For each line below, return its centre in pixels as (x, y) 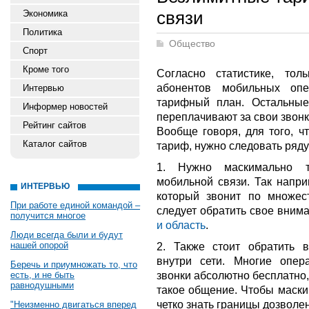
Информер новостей (65, 107)
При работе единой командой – (75, 205)
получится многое (48, 216)
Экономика (45, 13)
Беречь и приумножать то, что (74, 265)
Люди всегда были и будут (67, 235)
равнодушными (42, 285)
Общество (192, 44)
